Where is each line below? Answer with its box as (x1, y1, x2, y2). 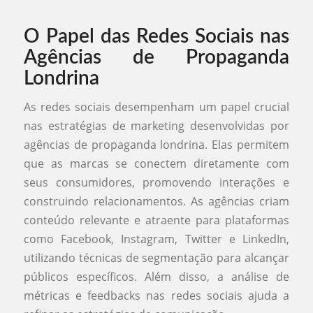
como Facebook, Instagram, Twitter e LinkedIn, (23, 231, 290, 247)
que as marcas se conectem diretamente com (23, 156, 290, 172)
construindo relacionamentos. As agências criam (23, 194, 290, 210)
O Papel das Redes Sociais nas (23, 26, 290, 46)
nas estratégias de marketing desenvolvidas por (23, 118, 290, 134)
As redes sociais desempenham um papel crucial (23, 99, 290, 115)
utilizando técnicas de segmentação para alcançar (23, 250, 290, 266)
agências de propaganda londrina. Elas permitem (23, 137, 290, 153)
